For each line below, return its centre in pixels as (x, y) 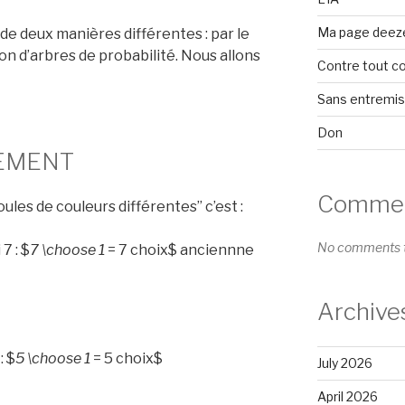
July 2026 (344, 363)
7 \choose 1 (67, 250)
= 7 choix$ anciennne (179, 250)
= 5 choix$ (127, 358)
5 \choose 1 (53, 358)
